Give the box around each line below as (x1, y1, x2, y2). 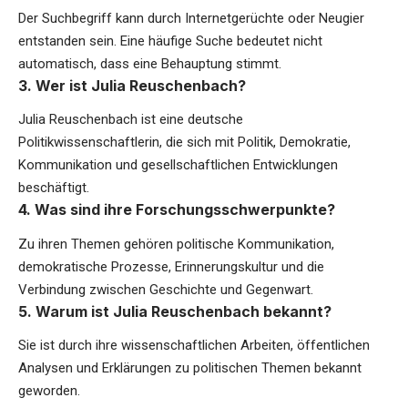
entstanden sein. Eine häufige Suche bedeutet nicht (18, 32, 322, 49)
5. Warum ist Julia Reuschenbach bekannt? (18, 301, 331, 321)
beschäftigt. (18, 179, 89, 197)
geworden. (18, 382, 80, 400)
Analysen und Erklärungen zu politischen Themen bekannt (18, 360, 362, 377)
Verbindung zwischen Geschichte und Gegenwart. (18, 280, 313, 298)
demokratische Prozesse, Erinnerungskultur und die (18, 258, 324, 275)
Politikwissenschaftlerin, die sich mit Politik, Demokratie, (18, 134, 351, 151)
